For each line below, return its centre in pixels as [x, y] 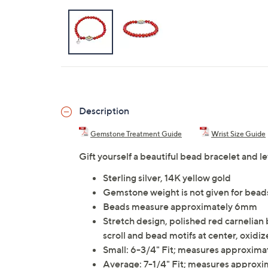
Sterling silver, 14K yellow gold [167, 178]
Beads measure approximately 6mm [180, 206]
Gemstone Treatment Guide [136, 134]
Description [104, 111]
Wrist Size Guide [238, 134]
